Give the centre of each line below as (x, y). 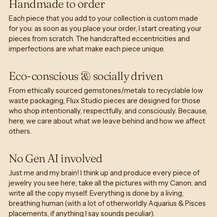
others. (20, 131)
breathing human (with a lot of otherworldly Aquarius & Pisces (107, 203)
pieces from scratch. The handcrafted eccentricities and (99, 39)
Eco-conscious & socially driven (86, 76)
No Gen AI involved (56, 158)
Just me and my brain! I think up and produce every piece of (104, 173)
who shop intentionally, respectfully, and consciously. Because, (108, 111)
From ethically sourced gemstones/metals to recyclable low (106, 90)
